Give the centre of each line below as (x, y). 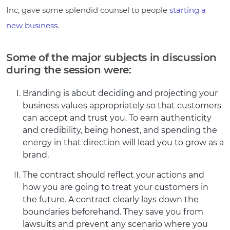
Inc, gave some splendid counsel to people (87, 10)
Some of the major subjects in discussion (111, 57)
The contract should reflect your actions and (113, 175)
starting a (187, 10)
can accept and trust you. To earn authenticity (117, 118)
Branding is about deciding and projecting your (120, 93)
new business (32, 25)
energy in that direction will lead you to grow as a (123, 142)
